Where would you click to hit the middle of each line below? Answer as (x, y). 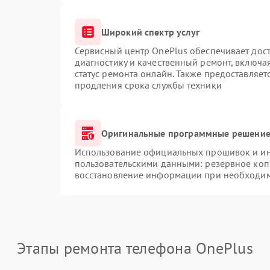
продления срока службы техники (148, 85)
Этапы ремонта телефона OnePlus (135, 248)
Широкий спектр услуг (150, 32)
